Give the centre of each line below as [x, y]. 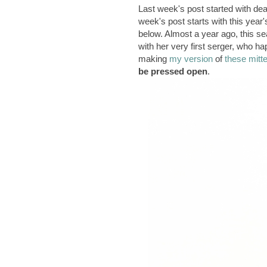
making [154, 59]
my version [191, 59]
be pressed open [173, 72]
